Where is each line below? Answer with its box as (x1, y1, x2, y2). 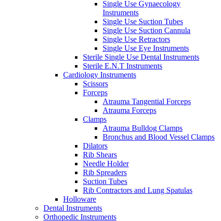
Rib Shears (83, 150, 117, 159)
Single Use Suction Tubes (103, 17, 183, 26)
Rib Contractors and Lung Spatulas (83, 185, 192, 194)
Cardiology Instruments (63, 70, 136, 79)
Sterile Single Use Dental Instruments (83, 52, 199, 61)
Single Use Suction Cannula (103, 26, 190, 35)
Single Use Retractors (103, 35, 170, 43)
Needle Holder (83, 159, 129, 168)
